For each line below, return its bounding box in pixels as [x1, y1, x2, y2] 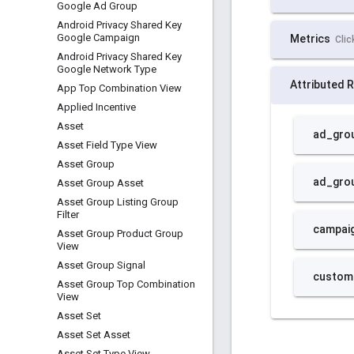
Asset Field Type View [57, 139, 157, 151]
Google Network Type [57, 63, 156, 75]
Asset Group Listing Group [57, 196, 179, 208]
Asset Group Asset [57, 177, 144, 189]
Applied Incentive [57, 101, 136, 113]
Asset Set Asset [57, 329, 130, 341]
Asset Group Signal [57, 259, 145, 271]
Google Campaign [57, 32, 140, 43]
